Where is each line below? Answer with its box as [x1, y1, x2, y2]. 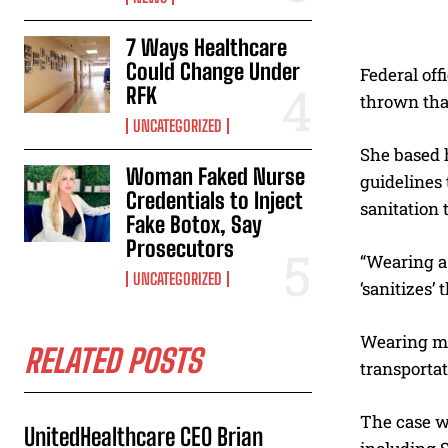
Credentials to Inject [126, 186, 303, 214]
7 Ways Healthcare [126, 33, 288, 61]
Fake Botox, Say [126, 210, 263, 238]
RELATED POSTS [24, 341, 201, 380]
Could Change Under [126, 57, 300, 85]
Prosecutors [126, 234, 235, 262]
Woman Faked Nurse [126, 162, 306, 190]
